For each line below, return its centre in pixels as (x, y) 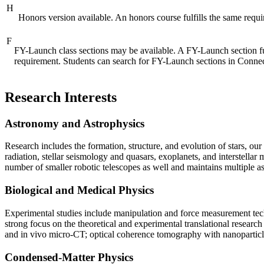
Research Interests (61, 97)
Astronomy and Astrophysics (75, 123)
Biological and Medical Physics (79, 190)
